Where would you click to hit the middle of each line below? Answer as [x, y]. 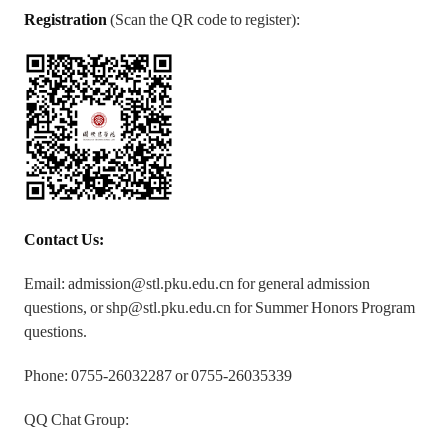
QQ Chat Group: [77, 419]
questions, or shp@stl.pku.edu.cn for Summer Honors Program [220, 307]
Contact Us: [64, 239]
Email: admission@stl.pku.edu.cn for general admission [197, 283]
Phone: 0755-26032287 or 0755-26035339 [158, 375]
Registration [67, 19]
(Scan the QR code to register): [205, 19]
